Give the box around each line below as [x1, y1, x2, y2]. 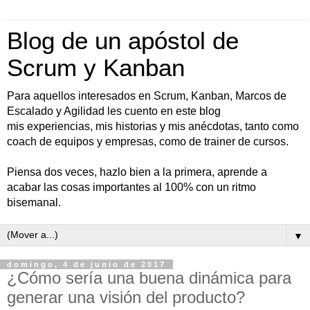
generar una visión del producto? [7, 288, 245, 307]
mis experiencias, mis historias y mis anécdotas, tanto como [7, 120, 299, 132]
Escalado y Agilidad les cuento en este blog [7, 105, 221, 117]
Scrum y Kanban [7, 55, 185, 81]
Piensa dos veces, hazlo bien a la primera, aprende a [7, 166, 267, 178]
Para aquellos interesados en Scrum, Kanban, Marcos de [7, 90, 286, 102]
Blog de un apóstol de [7, 28, 239, 54]
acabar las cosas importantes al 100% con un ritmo [7, 181, 256, 193]
